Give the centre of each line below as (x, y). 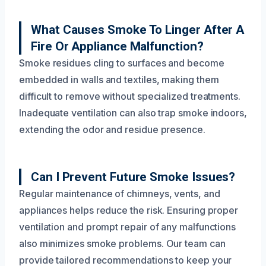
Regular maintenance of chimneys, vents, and (120, 193)
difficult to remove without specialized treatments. (130, 96)
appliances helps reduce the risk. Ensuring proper (129, 210)
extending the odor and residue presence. (112, 129)
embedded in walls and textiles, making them (119, 79)
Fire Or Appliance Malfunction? (117, 46)
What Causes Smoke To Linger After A (138, 29)
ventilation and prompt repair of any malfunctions (128, 227)
